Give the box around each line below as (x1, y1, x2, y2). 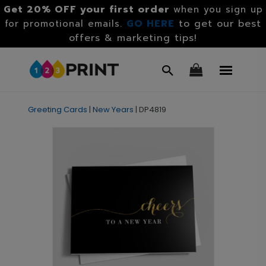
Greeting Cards (27, 104, 87, 115)
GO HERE (126, 17, 175, 31)
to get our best (179, 17, 261, 31)
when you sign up (173, 3, 263, 16)
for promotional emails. (5, 17, 126, 30)
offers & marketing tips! (69, 31, 197, 45)
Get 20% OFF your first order (3, 2, 170, 17)
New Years (92, 104, 134, 115)
